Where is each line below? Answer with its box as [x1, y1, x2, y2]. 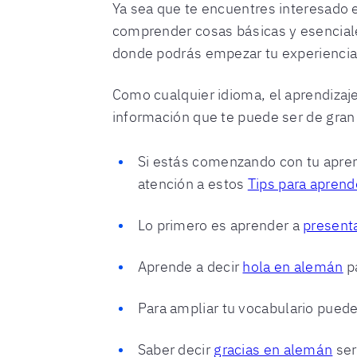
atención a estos [137, 175, 248, 193]
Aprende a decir [137, 257, 243, 276]
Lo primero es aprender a [137, 216, 304, 234]
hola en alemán [242, 257, 343, 276]
